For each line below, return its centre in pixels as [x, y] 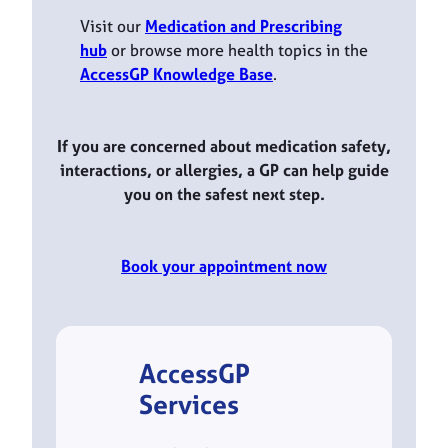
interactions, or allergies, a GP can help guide [224, 169]
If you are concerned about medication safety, [224, 145]
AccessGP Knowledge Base [176, 73]
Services [189, 405]
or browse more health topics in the [239, 49]
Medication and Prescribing [243, 25]
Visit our [112, 25]
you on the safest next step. [224, 193]
